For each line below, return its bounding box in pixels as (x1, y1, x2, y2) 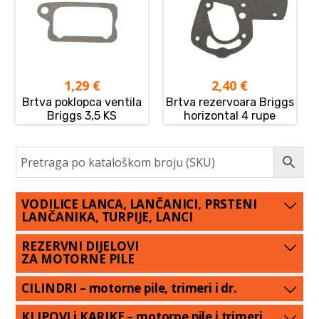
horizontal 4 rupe (184, 109, 276, 123)
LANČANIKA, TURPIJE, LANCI (21, 209, 194, 226)
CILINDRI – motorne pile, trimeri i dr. (21, 279, 237, 296)
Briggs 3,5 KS (47, 109, 117, 123)
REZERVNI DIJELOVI (21, 237, 139, 254)
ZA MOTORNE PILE (21, 250, 135, 267)
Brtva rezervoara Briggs (165, 95, 294, 110)
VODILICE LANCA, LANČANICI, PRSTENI (21, 196, 257, 213)
